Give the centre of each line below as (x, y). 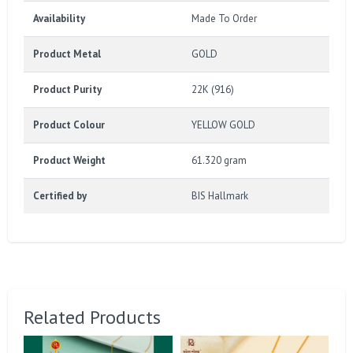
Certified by (60, 195)
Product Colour (69, 124)
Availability (59, 18)
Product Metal (67, 54)
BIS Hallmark (220, 195)
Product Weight (69, 160)
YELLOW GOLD (223, 124)
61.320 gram (219, 160)
